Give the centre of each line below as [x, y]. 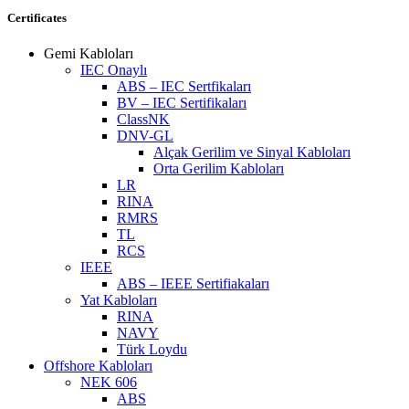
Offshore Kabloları [98, 366]
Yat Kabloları [119, 300]
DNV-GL [145, 136]
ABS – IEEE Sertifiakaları [193, 283]
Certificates [37, 17]
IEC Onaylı [114, 70]
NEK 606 [109, 382]
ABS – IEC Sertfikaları [184, 86]
